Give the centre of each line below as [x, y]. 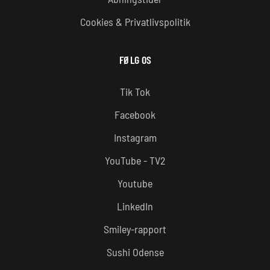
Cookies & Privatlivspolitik [135, 22]
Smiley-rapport [135, 229]
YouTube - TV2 [135, 161]
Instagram [135, 138]
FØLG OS [135, 60]
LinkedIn [135, 206]
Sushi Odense [135, 252]
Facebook [135, 115]
